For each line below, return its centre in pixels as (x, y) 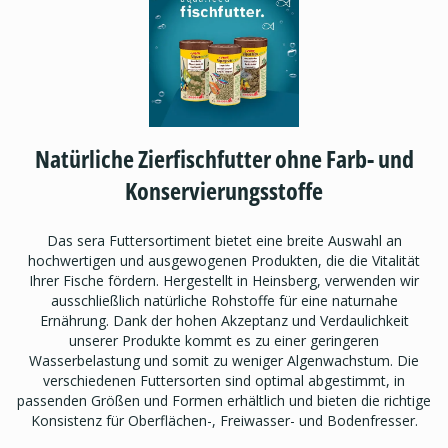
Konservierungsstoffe (224, 190)
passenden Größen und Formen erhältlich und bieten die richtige (224, 400)
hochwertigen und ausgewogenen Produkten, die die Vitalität (224, 260)
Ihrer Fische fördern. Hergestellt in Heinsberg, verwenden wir (224, 280)
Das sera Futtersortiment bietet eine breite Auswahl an (224, 240)
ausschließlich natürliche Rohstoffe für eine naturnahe (224, 300)
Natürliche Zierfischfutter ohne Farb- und (224, 158)
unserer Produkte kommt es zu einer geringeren (224, 340)
